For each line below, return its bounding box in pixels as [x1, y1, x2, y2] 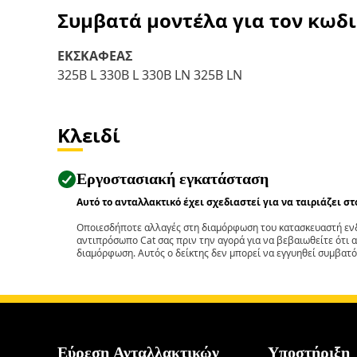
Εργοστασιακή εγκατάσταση [76, 169, 269, 188]
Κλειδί [57, 122, 120, 148]
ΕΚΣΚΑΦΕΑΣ [57, 47, 132, 65]
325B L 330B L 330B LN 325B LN [57, 66, 242, 84]
